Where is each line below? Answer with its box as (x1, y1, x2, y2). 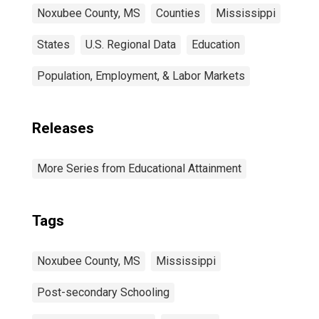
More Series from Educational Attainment (37, 162, 241, 175)
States (37, 38, 70, 51)
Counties (156, 6, 200, 20)
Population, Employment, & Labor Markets (37, 69, 245, 83)
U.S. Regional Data (85, 38, 176, 51)
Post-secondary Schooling (37, 286, 169, 299)
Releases (32, 120, 94, 137)
